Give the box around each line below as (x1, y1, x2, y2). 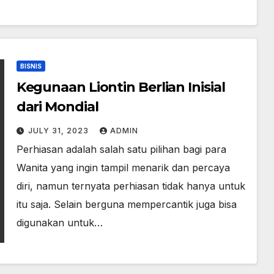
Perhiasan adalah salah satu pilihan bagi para (16, 143, 226, 155)
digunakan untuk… (16, 217, 103, 229)
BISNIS (20, 62, 42, 70)
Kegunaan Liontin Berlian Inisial (16, 79, 225, 95)
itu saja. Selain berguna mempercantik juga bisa (16, 198, 237, 210)
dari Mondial (16, 98, 98, 115)
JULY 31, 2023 (28, 126, 91, 135)
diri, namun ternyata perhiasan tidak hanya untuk (16, 180, 245, 192)
